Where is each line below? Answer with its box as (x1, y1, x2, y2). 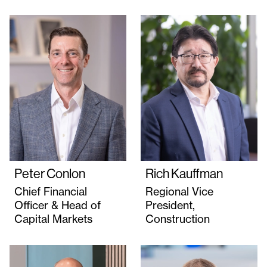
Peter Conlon (14, 166, 85, 181)
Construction (145, 212, 210, 225)
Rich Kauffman (145, 166, 223, 181)
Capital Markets (14, 212, 92, 225)
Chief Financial (14, 184, 87, 198)
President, (145, 198, 195, 212)
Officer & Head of (14, 198, 101, 212)
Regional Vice (145, 184, 213, 198)
